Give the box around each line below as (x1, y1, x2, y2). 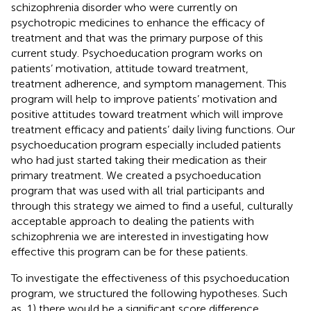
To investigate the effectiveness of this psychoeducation (11, 271, 289, 285)
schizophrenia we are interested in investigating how (11, 229, 269, 243)
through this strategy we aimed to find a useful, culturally (11, 199, 293, 212)
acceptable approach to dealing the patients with (11, 214, 254, 228)
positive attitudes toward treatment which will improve (11, 107, 283, 121)
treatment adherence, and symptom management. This (11, 76, 287, 90)
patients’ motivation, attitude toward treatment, (11, 61, 249, 75)
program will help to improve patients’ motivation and (11, 92, 277, 106)
